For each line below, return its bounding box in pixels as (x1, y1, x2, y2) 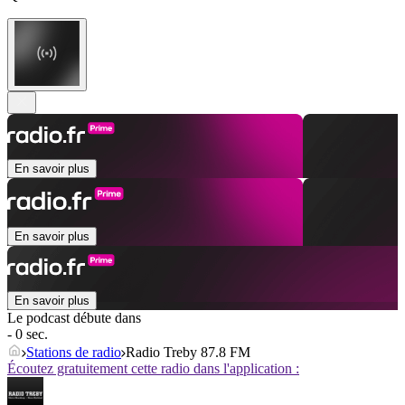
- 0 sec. (7, 326, 48, 343)
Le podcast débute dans (7, 310, 141, 326)
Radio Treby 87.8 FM (126, 344, 250, 361)
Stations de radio (26, 344, 121, 361)
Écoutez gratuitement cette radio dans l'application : (7, 361, 299, 377)
